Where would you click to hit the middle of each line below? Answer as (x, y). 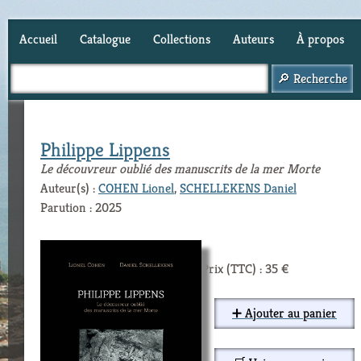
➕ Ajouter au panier (284, 313)
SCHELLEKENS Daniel (238, 188)
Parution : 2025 (81, 207)
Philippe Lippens (105, 150)
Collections (182, 39)
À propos (320, 39)
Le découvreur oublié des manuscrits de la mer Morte (180, 169)
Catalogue (105, 39)
